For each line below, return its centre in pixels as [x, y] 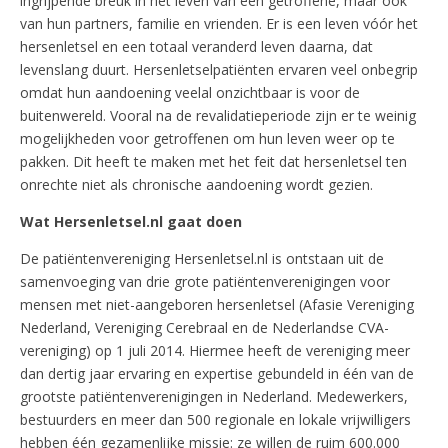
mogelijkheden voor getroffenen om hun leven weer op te [207, 139]
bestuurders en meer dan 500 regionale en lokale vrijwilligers [215, 420]
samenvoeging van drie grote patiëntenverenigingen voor [205, 282]
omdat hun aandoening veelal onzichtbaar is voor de [190, 93]
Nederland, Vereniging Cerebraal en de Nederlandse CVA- [204, 328]
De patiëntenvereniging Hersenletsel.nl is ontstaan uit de [202, 259]
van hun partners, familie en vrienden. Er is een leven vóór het [219, 24]
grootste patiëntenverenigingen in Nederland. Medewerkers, [214, 397]
